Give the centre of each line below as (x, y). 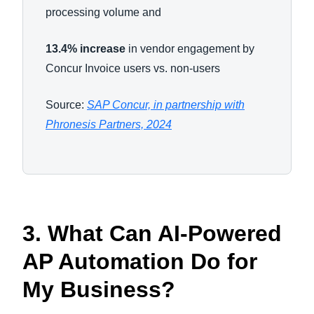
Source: (66, 105)
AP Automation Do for (140, 261)
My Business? (99, 289)
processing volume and (105, 12)
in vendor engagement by (190, 49)
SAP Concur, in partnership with (166, 105)
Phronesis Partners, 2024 (109, 124)
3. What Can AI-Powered (152, 233)
